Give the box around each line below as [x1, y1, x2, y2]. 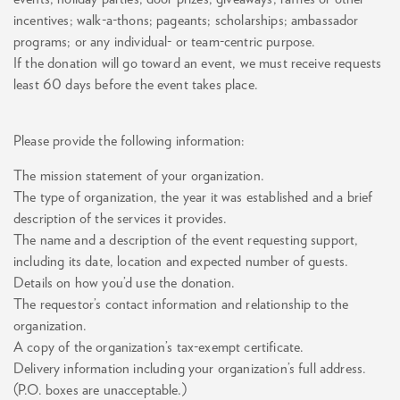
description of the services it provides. [13, 211, 228, 226]
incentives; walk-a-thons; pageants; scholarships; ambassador [13, 12, 359, 28]
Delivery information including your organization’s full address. [13, 361, 367, 376]
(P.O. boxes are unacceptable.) [13, 382, 187, 397]
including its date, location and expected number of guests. [13, 254, 349, 269]
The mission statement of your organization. [13, 168, 264, 183]
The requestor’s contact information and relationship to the [13, 296, 349, 312]
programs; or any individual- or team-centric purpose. [13, 34, 316, 49]
